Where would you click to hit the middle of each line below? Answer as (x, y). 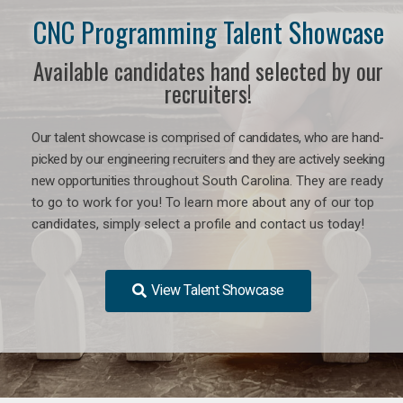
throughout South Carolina (211, 180)
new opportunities (82, 180)
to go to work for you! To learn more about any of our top (203, 202)
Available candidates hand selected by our (208, 70)
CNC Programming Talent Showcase (208, 31)
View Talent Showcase (217, 290)
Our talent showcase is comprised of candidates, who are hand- (208, 137)
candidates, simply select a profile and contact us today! (198, 224)
